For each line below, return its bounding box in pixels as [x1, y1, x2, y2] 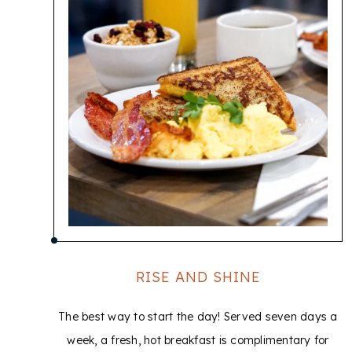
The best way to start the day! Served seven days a [58, 310, 338, 324]
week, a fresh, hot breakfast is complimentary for [67, 333, 329, 347]
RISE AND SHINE [135, 268, 261, 286]
